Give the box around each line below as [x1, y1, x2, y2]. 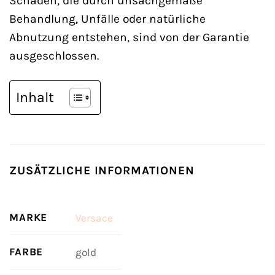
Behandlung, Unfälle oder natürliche [9, 11, 206, 26]
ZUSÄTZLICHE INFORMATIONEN [9, 163, 195, 177]
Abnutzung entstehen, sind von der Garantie [9, 29, 249, 44]
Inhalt [16, 88, 54, 106]
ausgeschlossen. [9, 48, 99, 63]
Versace [75, 211, 113, 224]
